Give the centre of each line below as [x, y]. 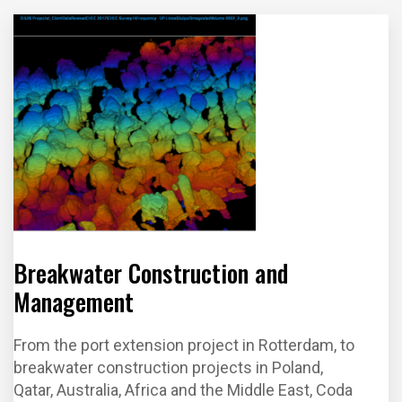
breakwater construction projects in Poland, [168, 367]
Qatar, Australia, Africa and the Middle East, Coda [183, 390]
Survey [172, 43]
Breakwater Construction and [151, 273]
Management [74, 301]
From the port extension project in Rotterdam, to [184, 345]
